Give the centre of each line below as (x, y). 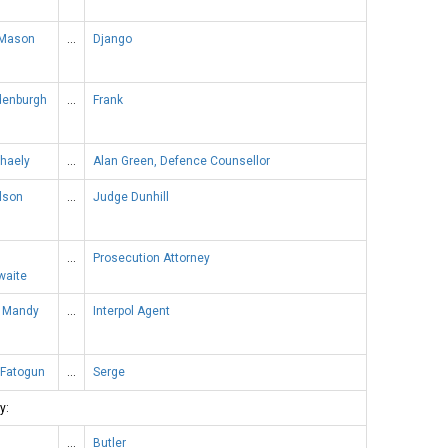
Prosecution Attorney (151, 257)
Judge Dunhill (131, 196)
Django (112, 38)
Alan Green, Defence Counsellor (181, 160)
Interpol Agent (131, 310)
